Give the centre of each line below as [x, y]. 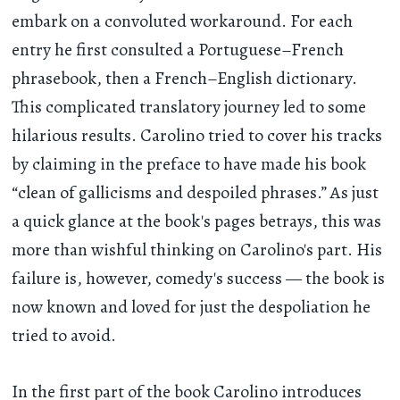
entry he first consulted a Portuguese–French [178, 50]
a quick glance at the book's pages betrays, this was [197, 221]
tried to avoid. [64, 336]
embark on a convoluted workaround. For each [183, 21]
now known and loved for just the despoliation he [192, 307]
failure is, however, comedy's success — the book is [199, 279]
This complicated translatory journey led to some [189, 107]
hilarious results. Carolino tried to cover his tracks [197, 136]
